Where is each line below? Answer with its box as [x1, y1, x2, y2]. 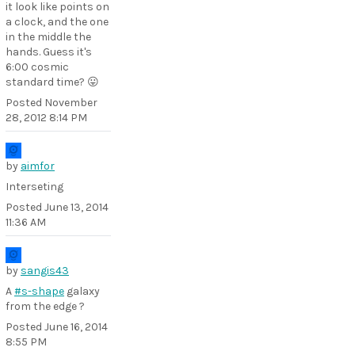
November [44, 96, 97, 109]
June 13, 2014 [44, 200, 109, 214]
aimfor [21, 159, 55, 173]
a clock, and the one [6, 15, 109, 29]
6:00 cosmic [6, 60, 69, 74]
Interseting [6, 180, 63, 193]
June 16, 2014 [44, 320, 108, 334]
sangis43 [21, 264, 69, 277]
